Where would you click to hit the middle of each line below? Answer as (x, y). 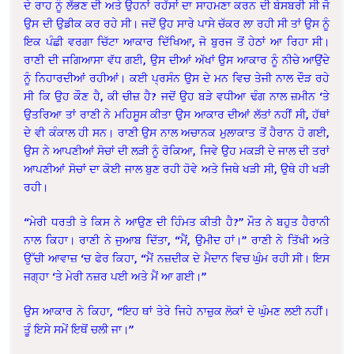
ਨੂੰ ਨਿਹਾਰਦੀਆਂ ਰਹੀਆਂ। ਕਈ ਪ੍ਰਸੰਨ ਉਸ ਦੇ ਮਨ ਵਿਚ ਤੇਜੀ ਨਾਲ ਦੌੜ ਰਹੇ (177, 78)
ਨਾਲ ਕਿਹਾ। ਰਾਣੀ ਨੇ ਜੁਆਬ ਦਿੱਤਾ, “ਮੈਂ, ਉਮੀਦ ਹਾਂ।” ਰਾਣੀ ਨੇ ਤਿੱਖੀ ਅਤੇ (177, 240)
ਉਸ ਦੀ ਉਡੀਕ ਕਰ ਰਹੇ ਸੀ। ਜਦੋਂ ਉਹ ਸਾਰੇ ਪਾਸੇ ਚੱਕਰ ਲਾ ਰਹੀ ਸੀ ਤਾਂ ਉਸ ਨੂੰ (177, 24)
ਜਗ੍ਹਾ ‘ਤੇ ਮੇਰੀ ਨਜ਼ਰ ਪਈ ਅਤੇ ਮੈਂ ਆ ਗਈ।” (115, 277)
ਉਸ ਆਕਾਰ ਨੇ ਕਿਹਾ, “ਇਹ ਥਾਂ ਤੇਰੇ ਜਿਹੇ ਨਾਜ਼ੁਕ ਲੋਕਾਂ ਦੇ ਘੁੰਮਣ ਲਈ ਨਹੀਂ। (177, 311)
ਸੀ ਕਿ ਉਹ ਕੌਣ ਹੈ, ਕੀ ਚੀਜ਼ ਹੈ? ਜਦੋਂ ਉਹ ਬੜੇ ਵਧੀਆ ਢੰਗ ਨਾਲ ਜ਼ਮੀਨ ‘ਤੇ (177, 96)
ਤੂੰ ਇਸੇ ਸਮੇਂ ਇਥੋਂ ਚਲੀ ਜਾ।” (79, 330)
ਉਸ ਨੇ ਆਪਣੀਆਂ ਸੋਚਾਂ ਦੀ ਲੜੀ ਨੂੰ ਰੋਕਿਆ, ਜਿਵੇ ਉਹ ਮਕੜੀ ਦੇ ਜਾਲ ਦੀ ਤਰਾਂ (177, 151)
